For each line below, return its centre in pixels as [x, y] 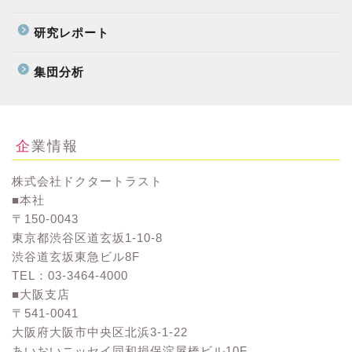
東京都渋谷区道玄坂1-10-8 [87, 238]
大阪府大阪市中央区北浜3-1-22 [100, 332]
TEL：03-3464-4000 [70, 276]
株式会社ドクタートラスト [87, 181]
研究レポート [71, 32]
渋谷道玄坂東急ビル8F [76, 257]
